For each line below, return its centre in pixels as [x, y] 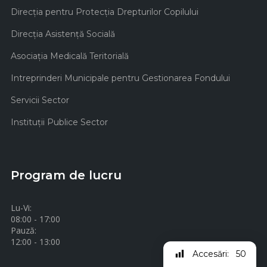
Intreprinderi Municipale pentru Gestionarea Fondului [120, 78]
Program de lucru [66, 176]
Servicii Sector [40, 100]
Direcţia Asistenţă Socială [63, 34]
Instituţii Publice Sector [59, 122]
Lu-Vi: [21, 208]
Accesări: [211, 254]
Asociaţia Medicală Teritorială [70, 56]
